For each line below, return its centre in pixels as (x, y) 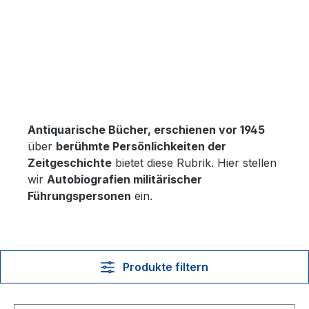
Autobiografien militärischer (124, 179)
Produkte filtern (165, 267)
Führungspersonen (79, 196)
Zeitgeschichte (70, 163)
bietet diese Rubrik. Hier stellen (194, 163)
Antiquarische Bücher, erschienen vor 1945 (146, 130)
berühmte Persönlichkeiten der (141, 146)
